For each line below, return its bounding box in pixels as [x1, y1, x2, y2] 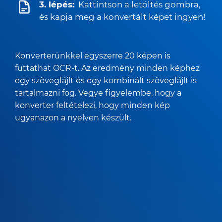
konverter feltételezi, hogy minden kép [15, 100, 170, 110]
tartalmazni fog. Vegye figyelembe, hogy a [15, 88, 181, 98]
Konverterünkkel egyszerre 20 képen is [15, 51, 170, 60]
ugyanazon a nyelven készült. [15, 112, 131, 122]
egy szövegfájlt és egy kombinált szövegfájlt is [15, 75, 197, 85]
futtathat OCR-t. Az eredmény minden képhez [15, 63, 200, 73]
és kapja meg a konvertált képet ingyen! [39, 12, 205, 22]
